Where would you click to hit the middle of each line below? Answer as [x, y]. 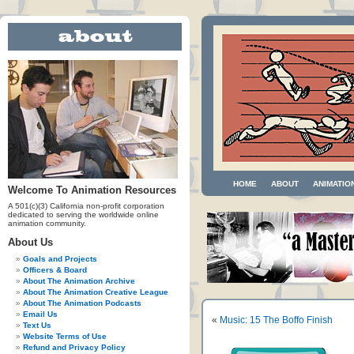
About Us [30, 242]
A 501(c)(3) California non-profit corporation [86, 206]
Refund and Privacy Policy [74, 347]
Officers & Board [55, 270]
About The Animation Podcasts [82, 303]
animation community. [47, 223]
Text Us [37, 325]
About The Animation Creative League [96, 292]
